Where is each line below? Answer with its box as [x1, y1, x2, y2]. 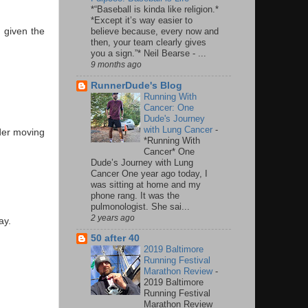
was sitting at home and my [91, 179, 201, 190]
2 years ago [91, 212, 135, 223]
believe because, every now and [91, 25, 219, 36]
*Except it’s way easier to [91, 14, 192, 25]
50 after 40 [91, 233, 140, 244]
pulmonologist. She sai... [91, 201, 190, 212]
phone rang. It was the [91, 190, 179, 201]
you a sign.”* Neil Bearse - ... [91, 47, 206, 58]
